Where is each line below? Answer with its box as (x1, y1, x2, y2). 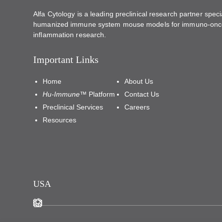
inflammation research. (33, 30, 107, 39)
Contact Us (124, 90, 160, 98)
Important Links (33, 54, 99, 65)
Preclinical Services (43, 103, 104, 111)
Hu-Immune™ (43, 90, 87, 98)
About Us (124, 77, 154, 85)
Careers (124, 103, 150, 111)
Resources (43, 115, 77, 124)
